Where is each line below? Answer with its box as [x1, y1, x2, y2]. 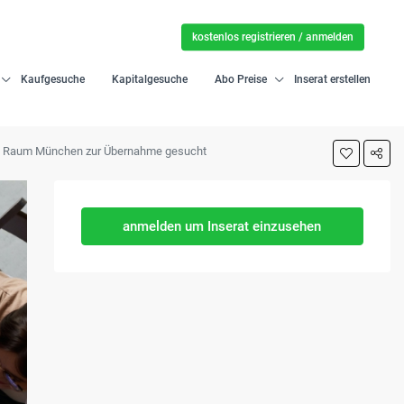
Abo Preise [215, 73, 268, 86]
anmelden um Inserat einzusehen [123, 218, 322, 234]
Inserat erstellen [294, 73, 372, 86]
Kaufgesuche [21, 73, 86, 86]
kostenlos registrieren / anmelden [192, 31, 354, 44]
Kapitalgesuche [112, 73, 188, 86]
